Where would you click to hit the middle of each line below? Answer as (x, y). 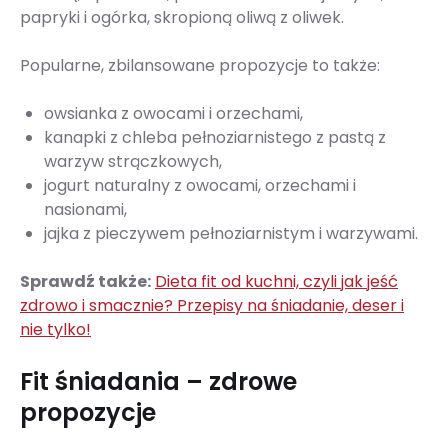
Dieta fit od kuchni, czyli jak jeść (276, 282)
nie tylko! (55, 330)
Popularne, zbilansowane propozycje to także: (202, 66)
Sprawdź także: (85, 282)
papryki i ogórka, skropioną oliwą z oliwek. (182, 18)
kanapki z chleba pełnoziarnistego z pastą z (215, 138)
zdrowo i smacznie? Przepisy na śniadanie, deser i (212, 306)
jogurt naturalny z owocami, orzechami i (200, 186)
